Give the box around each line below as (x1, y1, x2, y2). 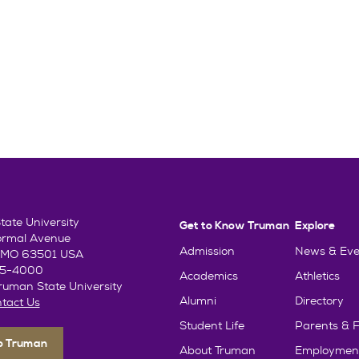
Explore (295, 219, 335, 234)
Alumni (179, 293, 216, 309)
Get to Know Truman (179, 219, 289, 234)
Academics (179, 268, 238, 284)
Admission (179, 244, 235, 259)
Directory (295, 293, 344, 309)
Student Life (179, 318, 244, 333)
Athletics (295, 268, 340, 284)
